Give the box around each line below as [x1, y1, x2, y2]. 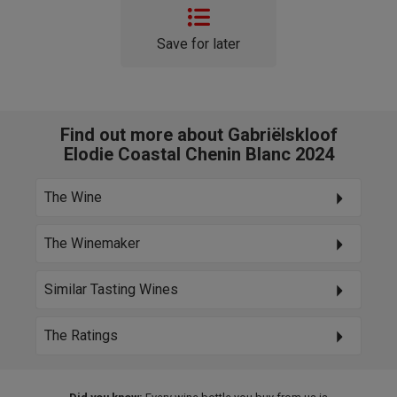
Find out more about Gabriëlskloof [59, 123, 338, 145]
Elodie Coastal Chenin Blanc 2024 [63, 143, 334, 165]
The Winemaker [44, 234, 140, 252]
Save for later [157, 35, 240, 52]
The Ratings [44, 326, 118, 344]
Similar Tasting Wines [44, 280, 178, 298]
